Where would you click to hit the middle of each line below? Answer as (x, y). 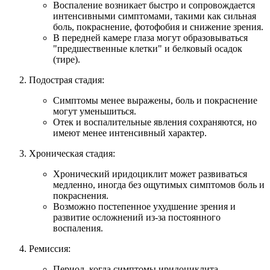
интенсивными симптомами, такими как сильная (155, 16)
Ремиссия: (50, 248)
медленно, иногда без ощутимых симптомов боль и (159, 184)
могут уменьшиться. (95, 111)
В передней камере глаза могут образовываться (150, 37)
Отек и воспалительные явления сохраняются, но (155, 122)
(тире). (67, 59)
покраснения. (81, 195)
